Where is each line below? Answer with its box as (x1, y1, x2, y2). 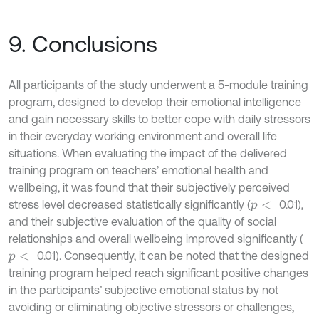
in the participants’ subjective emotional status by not (9, 283, 278, 296)
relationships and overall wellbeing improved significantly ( (9, 232, 303, 245)
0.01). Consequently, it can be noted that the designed (36, 249, 309, 262)
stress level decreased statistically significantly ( (9, 198, 251, 211)
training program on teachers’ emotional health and (9, 164, 268, 177)
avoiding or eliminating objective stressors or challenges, (9, 300, 294, 313)
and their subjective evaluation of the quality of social (9, 215, 276, 228)
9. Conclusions (9, 31, 157, 57)
